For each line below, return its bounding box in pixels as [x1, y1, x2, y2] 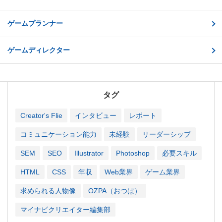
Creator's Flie [20, 111, 62, 119]
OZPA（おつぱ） [88, 187, 141, 195]
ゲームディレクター [7, 46, 70, 54]
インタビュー [75, 111, 116, 119]
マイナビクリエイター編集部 [20, 206, 111, 214]
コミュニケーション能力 [20, 130, 97, 138]
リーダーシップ [142, 130, 191, 138]
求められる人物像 [20, 187, 76, 195]
